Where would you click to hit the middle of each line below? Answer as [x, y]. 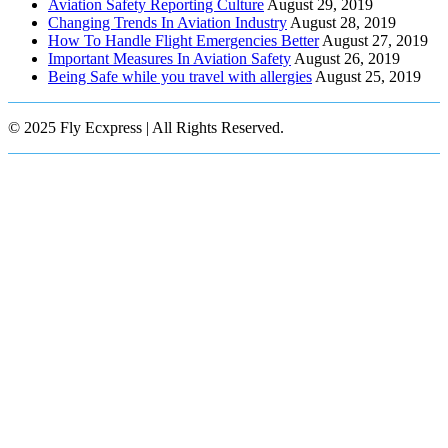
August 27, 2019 [375, 40]
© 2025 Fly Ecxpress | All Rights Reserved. [146, 127]
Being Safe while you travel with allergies [180, 76]
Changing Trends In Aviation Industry [167, 22]
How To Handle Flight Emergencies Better [183, 40]
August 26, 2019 [347, 58]
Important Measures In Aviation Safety [169, 58]
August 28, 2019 [343, 22]
